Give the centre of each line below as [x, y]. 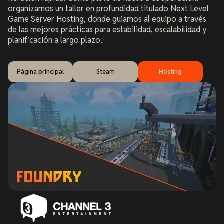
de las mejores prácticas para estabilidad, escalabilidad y [107, 29]
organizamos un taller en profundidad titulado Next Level [108, 8]
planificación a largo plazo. [55, 40]
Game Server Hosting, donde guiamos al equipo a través [107, 19]
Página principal [40, 72]
